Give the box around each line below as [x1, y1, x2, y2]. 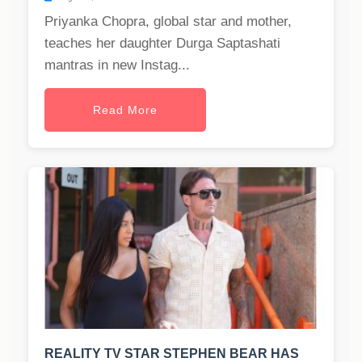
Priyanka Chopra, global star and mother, [44, 14, 292, 30]
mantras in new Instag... [44, 57, 190, 74]
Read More [93, 103, 158, 117]
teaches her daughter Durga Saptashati [44, 36, 280, 52]
